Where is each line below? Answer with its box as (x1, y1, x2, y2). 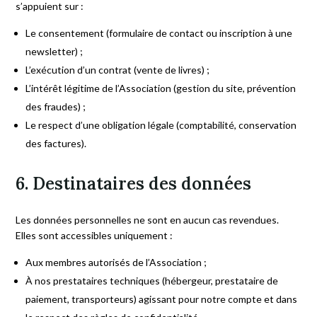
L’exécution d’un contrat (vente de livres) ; (25, 64, 210, 76)
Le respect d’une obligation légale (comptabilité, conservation (25, 119, 297, 131)
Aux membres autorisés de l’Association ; (25, 256, 207, 268)
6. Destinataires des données (16, 173, 252, 195)
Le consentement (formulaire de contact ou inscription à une (25, 27, 293, 39)
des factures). (25, 137, 87, 149)
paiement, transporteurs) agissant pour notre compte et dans (25, 293, 298, 305)
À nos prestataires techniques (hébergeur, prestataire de (25, 275, 279, 287)
